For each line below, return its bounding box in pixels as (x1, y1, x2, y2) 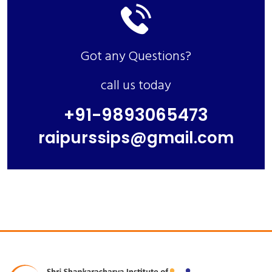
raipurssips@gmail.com (38, 126, 234, 149)
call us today (101, 75, 171, 97)
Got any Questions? (81, 46, 191, 67)
